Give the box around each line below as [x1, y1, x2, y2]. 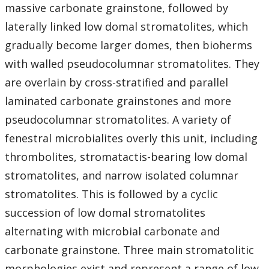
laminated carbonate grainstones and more [5, 94, 231, 109]
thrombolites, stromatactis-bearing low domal [5, 150, 247, 165]
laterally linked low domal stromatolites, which [5, 19, 248, 34]
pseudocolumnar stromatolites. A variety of [5, 112, 231, 127]
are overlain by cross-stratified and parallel [5, 75, 228, 90]
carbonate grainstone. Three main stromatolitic [5, 243, 254, 258]
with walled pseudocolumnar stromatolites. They [5, 56, 259, 71]
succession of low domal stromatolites [5, 205, 205, 220]
